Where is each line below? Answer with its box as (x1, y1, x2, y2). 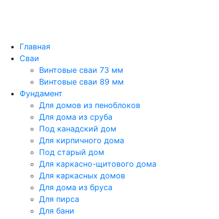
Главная (20, 41, 50, 51)
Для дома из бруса (39, 182, 112, 192)
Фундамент (20, 88, 63, 98)
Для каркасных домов (39, 170, 125, 180)
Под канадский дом (39, 123, 116, 133)
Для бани (39, 205, 74, 216)
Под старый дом (39, 147, 104, 157)
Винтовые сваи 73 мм (39, 65, 123, 75)
